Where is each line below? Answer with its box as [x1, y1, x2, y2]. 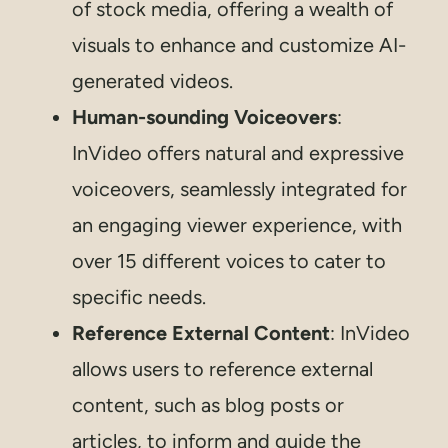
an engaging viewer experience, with [72, 213, 402, 238]
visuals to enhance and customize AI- [72, 33, 406, 58]
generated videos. [72, 69, 233, 94]
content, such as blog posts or [72, 393, 344, 418]
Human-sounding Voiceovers [72, 105, 337, 130]
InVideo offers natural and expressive [72, 141, 404, 166]
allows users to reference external [72, 357, 373, 382]
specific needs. [72, 285, 206, 310]
